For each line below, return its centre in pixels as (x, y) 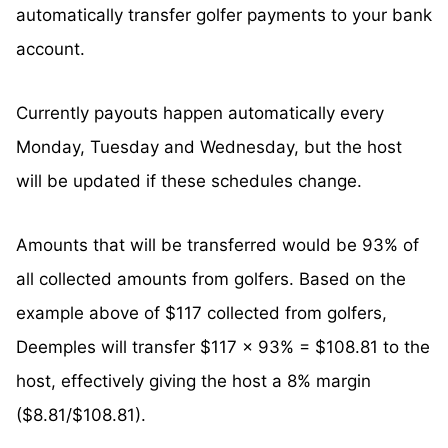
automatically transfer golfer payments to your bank (224, 15)
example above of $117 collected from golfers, (201, 313)
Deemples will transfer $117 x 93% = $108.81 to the (223, 347)
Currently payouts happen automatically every (200, 113)
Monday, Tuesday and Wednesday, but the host (209, 147)
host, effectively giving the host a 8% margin (193, 381)
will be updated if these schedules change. (189, 181)
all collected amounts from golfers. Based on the (211, 279)
